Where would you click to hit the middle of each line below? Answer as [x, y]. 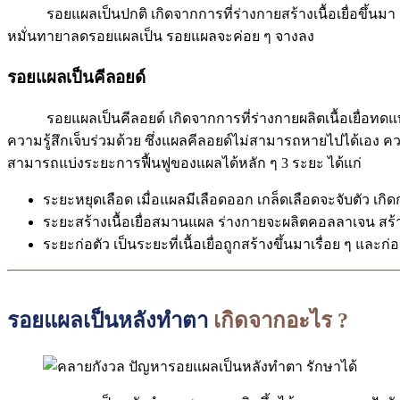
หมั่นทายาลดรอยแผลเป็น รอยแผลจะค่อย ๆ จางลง [161, 37]
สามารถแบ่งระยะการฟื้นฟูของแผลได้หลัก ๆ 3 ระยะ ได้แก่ [186, 162]
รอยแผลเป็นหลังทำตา [110, 321]
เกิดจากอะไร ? [281, 321]
